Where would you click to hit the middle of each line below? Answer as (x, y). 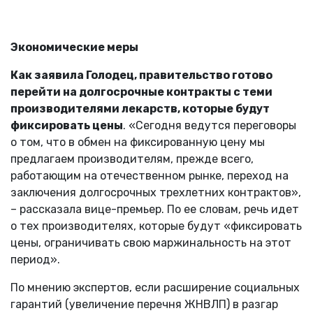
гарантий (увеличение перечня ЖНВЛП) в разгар (144, 304)
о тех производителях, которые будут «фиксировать (156, 226)
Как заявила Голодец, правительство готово (141, 75)
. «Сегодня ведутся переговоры (210, 125)
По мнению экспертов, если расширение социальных (155, 287)
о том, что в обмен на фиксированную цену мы (138, 142)
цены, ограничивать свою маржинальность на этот (151, 242)
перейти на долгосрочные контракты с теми (141, 92)
